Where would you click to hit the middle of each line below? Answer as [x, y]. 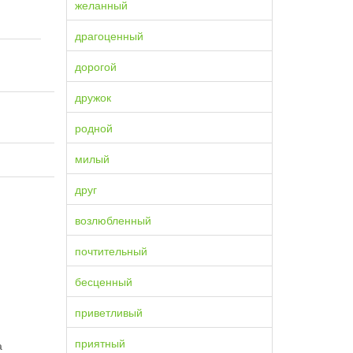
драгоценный [109, 35]
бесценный [103, 281]
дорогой [95, 66]
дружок [93, 97]
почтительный [111, 251]
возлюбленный [113, 220]
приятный [100, 343]
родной [93, 128]
